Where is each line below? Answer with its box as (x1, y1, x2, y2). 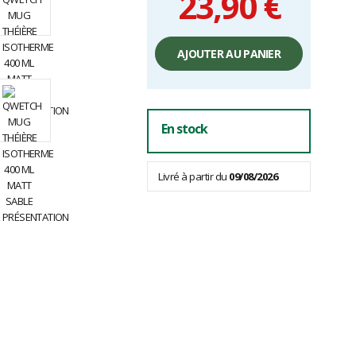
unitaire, (154, 46, 187, 59)
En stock (161, 120, 207, 138)
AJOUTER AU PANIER (176, 46, 281, 62)
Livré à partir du (158, 169, 229, 184)
